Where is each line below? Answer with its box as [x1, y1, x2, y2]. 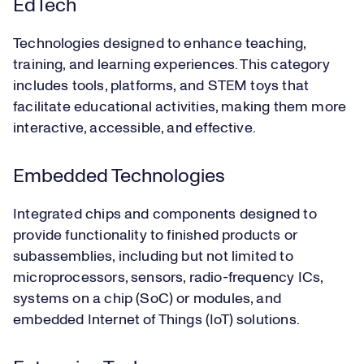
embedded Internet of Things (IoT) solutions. [13, 313, 300, 328]
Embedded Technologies [13, 167, 225, 187]
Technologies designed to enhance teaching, [13, 37, 306, 52]
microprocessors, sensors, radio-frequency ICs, [13, 271, 323, 286]
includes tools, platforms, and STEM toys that [13, 79, 310, 94]
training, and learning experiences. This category [13, 58, 330, 73]
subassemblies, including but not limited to [13, 249, 293, 265]
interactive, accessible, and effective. [13, 121, 257, 136]
